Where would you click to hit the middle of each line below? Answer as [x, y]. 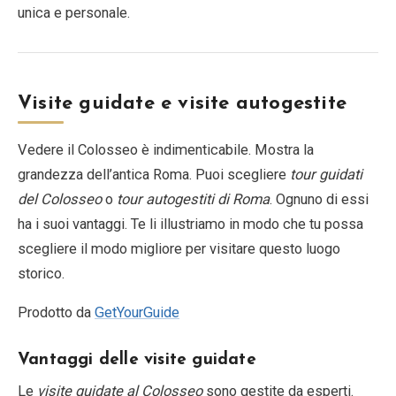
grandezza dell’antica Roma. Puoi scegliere [154, 174]
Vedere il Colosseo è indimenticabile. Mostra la [166, 149]
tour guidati [326, 174]
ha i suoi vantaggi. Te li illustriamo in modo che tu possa [190, 224]
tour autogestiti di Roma [193, 199]
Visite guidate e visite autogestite [182, 103]
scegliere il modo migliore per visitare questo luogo [179, 248]
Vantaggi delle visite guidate [137, 360]
